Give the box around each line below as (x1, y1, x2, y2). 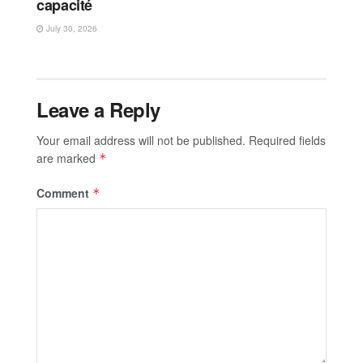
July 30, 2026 (44, 22, 97, 34)
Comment (36, 184, 92, 201)
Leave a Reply (36, 95, 160, 123)
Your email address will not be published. (36, 131, 246, 148)
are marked (36, 149, 99, 166)
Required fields (249, 131, 326, 148)
